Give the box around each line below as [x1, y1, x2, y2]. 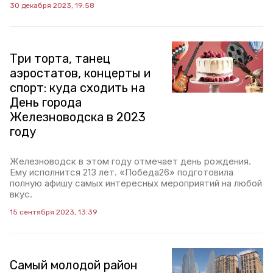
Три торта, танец [10, 51, 110, 66]
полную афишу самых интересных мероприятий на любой [10, 177, 262, 189]
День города [10, 95, 82, 110]
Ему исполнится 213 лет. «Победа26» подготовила [10, 166, 233, 178]
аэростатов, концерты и [10, 66, 151, 80]
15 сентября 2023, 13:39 [10, 208, 97, 216]
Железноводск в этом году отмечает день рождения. [10, 155, 251, 167]
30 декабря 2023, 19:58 [10, 1, 94, 10]
